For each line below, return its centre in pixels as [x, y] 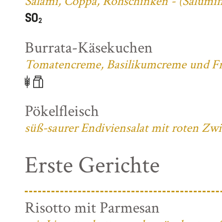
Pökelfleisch [62, 111]
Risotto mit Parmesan [92, 208]
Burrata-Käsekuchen [89, 48]
